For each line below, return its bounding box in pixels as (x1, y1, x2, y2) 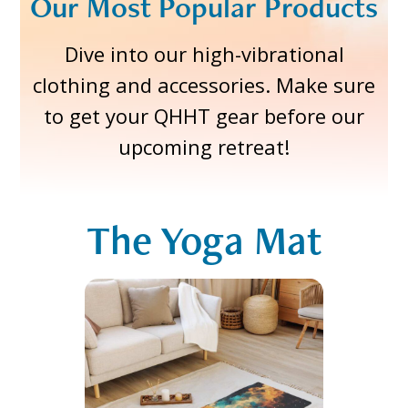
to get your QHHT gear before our (44, 102, 364, 130)
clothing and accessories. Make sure (33, 71, 375, 99)
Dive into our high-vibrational (64, 40, 344, 68)
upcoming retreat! (118, 133, 290, 161)
